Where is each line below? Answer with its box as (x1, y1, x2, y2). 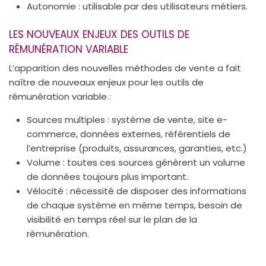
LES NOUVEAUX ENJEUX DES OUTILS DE (9, 27, 189, 42)
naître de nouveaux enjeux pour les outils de (9, 76, 204, 88)
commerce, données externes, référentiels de (27, 128, 230, 140)
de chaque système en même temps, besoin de (27, 199, 242, 211)
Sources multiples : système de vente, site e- (27, 113, 227, 126)
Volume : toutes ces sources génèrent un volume (27, 156, 245, 169)
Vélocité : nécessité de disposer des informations (27, 185, 246, 197)
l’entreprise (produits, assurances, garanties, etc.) (27, 142, 247, 154)
